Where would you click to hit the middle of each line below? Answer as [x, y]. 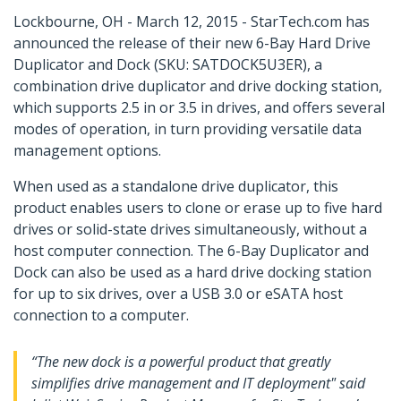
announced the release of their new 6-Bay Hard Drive [192, 43]
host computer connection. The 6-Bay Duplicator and [191, 251]
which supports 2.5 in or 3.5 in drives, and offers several [199, 108]
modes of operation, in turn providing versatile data [188, 129]
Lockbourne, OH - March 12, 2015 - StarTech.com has [192, 22]
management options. [87, 151]
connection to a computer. [101, 316]
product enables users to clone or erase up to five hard [198, 208]
